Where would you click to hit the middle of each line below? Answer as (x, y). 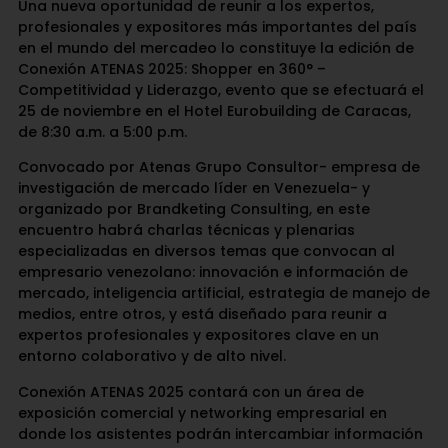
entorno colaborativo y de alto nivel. (151, 356)
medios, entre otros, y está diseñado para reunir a (202, 314)
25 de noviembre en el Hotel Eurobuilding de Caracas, (214, 111)
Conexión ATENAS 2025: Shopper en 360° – (171, 69)
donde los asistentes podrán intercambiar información (220, 433)
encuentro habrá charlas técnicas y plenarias (186, 230)
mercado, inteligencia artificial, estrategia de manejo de (223, 293)
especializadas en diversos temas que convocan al (206, 251)
